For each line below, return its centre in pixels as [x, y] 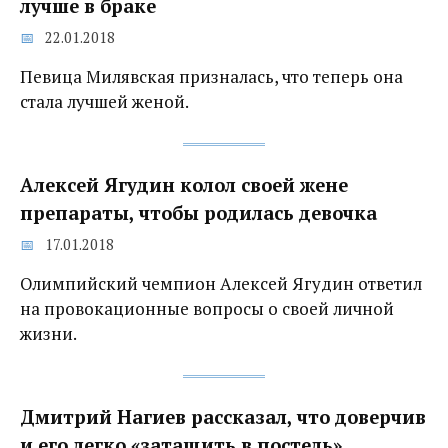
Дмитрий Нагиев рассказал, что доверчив [223, 417]
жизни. [48, 334]
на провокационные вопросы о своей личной [207, 309]
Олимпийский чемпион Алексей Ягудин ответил [221, 284]
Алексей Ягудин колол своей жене [184, 184]
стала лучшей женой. [104, 102]
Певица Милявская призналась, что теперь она [211, 77]
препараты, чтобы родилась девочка [198, 212]
